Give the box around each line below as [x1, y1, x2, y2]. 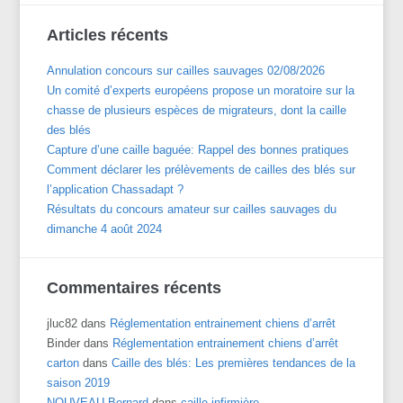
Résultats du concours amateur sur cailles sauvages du [47, 201, 337, 216]
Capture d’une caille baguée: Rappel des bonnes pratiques [47, 142, 350, 157]
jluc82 [47, 316, 78, 330]
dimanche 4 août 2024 [47, 221, 163, 236]
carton [47, 355, 80, 370]
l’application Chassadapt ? [47, 182, 184, 196]
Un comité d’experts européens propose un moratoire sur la [47, 83, 355, 97]
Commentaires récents [47, 278, 222, 297]
